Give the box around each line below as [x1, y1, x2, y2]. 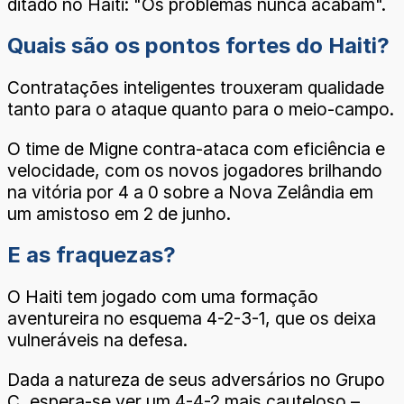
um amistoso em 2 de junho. [7, 202, 231, 225]
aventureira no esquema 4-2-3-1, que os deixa [7, 308, 376, 330]
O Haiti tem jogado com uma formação [7, 286, 318, 308]
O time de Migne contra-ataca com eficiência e [7, 137, 385, 160]
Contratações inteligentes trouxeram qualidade [7, 77, 384, 99]
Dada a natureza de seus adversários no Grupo [7, 368, 385, 390]
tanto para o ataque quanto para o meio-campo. [7, 98, 394, 121]
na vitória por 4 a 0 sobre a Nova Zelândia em [7, 180, 373, 203]
